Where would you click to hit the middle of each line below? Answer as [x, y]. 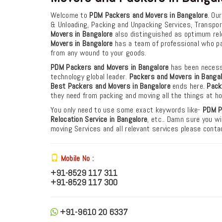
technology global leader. [90, 76]
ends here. [189, 86]
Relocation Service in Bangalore [99, 119]
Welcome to [70, 15]
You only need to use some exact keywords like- [127, 110]
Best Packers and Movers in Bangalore [111, 86]
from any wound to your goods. [99, 53]
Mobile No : [77, 158]
